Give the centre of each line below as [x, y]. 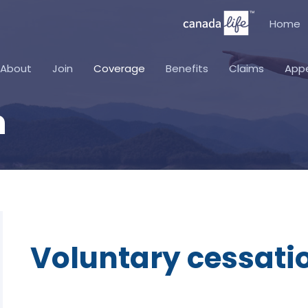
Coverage [119, 69]
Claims [246, 69]
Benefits [187, 69]
